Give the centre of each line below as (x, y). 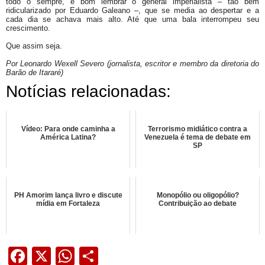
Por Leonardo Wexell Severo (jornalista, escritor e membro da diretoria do (132, 64)
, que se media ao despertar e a (199, 11)
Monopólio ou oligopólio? (198, 195)
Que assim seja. (34, 46)
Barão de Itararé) (35, 73)
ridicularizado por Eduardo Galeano (70, 11)
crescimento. (28, 28)
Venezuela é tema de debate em (198, 138)
